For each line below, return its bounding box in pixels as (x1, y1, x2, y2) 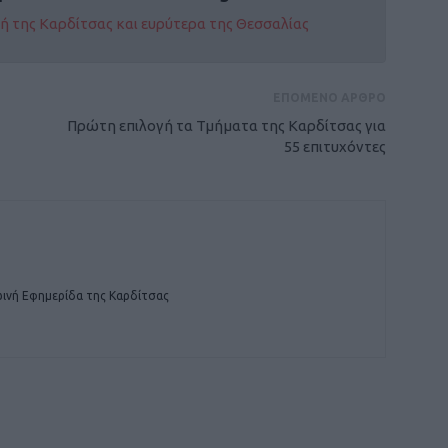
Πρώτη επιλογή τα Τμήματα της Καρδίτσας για (67, 117, 386, 134)
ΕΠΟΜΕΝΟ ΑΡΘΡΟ (273, 91, 386, 104)
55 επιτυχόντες (284, 138, 386, 155)
